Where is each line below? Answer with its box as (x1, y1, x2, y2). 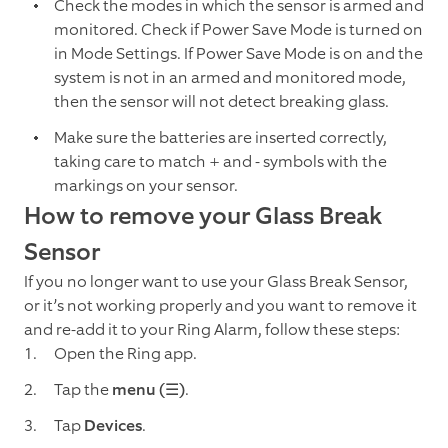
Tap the (54, 379, 112, 401)
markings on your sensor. (54, 175, 238, 197)
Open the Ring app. (54, 343, 197, 365)
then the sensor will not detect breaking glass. (54, 91, 389, 113)
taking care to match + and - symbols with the (54, 151, 387, 173)
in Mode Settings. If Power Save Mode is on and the (54, 43, 423, 65)
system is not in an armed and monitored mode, (54, 67, 406, 89)
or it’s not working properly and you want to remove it (24, 295, 417, 317)
